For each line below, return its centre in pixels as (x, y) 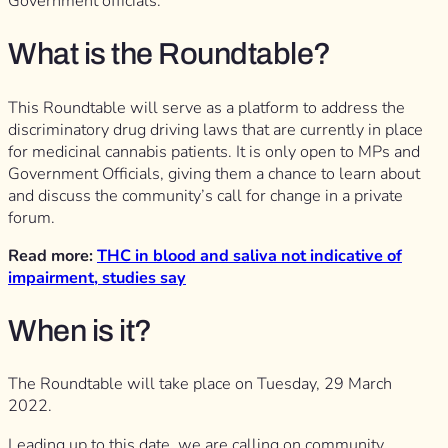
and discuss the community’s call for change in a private (205, 195)
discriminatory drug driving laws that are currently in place (215, 129)
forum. (31, 217)
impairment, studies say (97, 277)
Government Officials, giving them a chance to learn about (214, 173)
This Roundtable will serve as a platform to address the (206, 107)
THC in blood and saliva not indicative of (249, 255)
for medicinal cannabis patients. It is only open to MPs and (214, 151)
